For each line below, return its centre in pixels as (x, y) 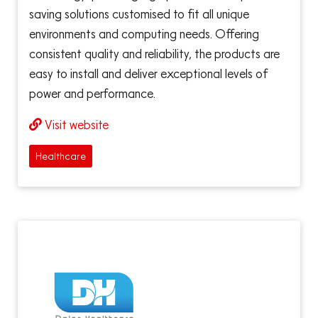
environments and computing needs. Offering (144, 34)
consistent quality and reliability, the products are (154, 54)
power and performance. (92, 94)
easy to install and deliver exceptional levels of (149, 74)
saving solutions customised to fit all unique (139, 14)
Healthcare (61, 156)
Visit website (77, 125)
